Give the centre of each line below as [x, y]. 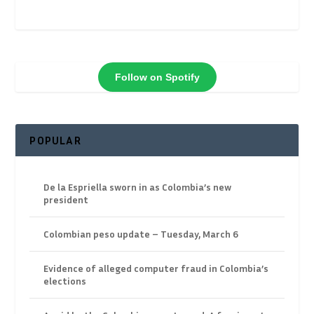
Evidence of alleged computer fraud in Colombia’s [156, 268]
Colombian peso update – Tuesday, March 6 [141, 234]
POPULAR [55, 141]
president [66, 200]
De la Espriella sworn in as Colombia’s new [138, 187]
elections [65, 281]
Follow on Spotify [157, 77]
